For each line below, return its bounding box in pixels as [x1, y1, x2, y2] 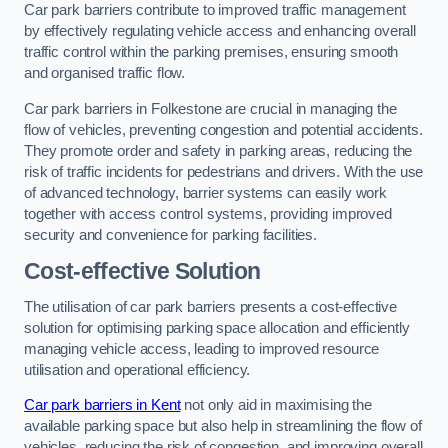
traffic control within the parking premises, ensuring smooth [24, 44, 399, 61]
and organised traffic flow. [24, 65, 186, 82]
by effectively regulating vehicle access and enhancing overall [24, 23, 416, 40]
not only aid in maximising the [180, 397, 372, 414]
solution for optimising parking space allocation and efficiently [24, 319, 410, 336]
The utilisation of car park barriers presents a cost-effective [24, 298, 397, 315]
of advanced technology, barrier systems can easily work [24, 184, 388, 201]
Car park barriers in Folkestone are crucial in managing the [24, 100, 397, 117]
